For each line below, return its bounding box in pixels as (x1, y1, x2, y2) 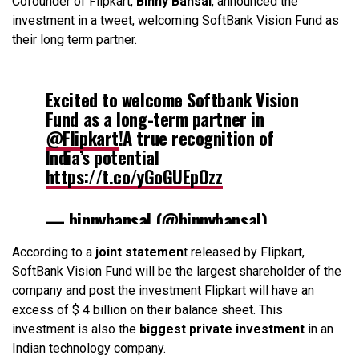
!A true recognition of (118, 124, 274, 151)
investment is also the (12, 321, 139, 337)
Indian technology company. (12, 341, 166, 357)
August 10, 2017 (45, 225, 159, 252)
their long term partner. (12, 32, 137, 48)
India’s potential (45, 143, 159, 171)
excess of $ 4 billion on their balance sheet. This (12, 302, 283, 318)
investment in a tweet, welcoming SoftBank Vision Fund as (12, 13, 339, 29)
